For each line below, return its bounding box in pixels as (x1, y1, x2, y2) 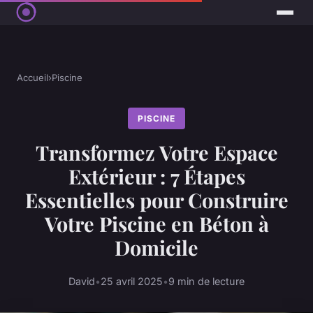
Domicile (115, 234, 198, 261)
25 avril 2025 (101, 275, 163, 287)
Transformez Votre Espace (35, 139, 278, 166)
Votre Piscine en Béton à (44, 210, 269, 238)
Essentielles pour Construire (24, 187, 289, 214)
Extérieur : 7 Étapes (68, 163, 245, 190)
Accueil (17, 72, 48, 84)
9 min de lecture (168, 275, 245, 287)
